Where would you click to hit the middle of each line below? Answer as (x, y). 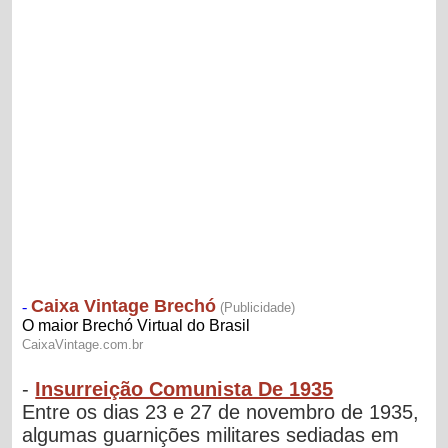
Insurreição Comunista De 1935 (184, 388)
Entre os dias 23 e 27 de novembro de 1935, (221, 411)
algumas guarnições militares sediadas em (211, 434)
